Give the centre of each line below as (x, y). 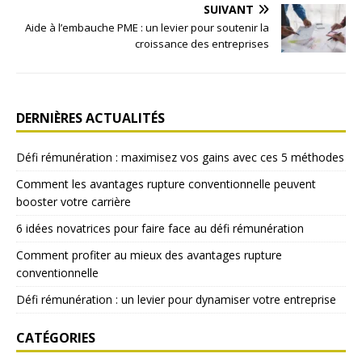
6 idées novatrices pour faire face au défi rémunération (160, 229)
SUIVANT (229, 10)
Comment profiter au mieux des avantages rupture (149, 255)
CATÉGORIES (56, 338)
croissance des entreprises (202, 44)
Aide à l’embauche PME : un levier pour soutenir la (147, 28)
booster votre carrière (74, 202)
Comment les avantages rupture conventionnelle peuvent (166, 184)
